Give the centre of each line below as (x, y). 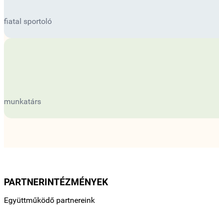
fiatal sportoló (28, 21)
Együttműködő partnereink (49, 200)
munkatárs (22, 101)
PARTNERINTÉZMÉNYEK (56, 182)
